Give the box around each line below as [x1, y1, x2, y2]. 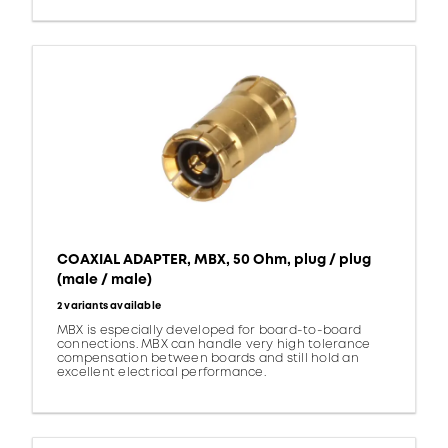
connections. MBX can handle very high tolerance [57, 336, 371, 354]
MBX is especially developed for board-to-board [57, 322, 362, 340]
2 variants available [57, 299, 161, 314]
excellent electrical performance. [57, 364, 266, 382]
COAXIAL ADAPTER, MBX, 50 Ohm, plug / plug [57, 250, 371, 270]
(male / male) [57, 270, 152, 290]
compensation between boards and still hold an [57, 350, 359, 368]
